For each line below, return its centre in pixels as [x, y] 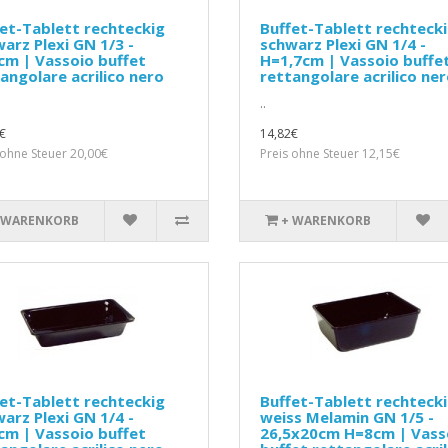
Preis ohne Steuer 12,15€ [329, 154]
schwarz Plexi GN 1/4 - [342, 44]
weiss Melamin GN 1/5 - [346, 417]
